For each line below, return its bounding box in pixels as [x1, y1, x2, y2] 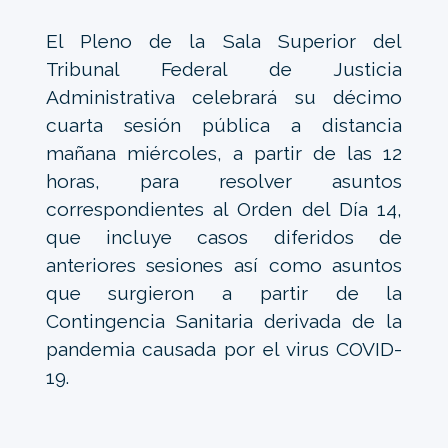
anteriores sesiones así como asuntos [45, 254, 403, 277]
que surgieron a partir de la [45, 282, 403, 305]
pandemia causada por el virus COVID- [45, 338, 403, 361]
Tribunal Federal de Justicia [45, 58, 403, 81]
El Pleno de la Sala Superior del [45, 30, 403, 53]
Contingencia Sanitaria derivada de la [45, 310, 403, 333]
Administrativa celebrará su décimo [45, 86, 403, 109]
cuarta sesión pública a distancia [45, 114, 403, 137]
